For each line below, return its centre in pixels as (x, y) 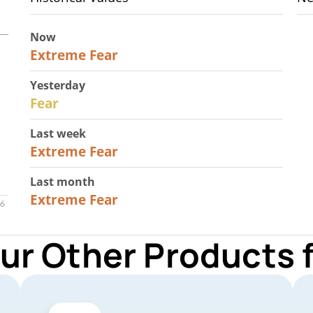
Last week (58, 133)
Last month (62, 182)
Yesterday (57, 85)
